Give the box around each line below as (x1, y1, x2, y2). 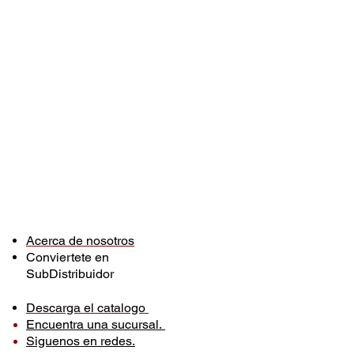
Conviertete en (26, 250, 109, 265)
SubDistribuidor (26, 266, 114, 282)
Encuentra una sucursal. (26, 317, 165, 333)
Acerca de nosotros (26, 233, 134, 249)
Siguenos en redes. (26, 333, 135, 349)
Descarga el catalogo (26, 300, 149, 316)
